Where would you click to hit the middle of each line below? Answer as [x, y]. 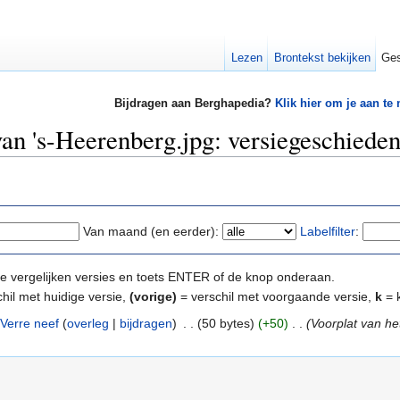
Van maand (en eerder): [151, 231]
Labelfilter [328, 231]
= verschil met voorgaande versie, [276, 296]
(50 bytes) [225, 323]
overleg [87, 323]
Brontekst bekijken [322, 58]
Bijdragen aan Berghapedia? [194, 104]
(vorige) [153, 296]
